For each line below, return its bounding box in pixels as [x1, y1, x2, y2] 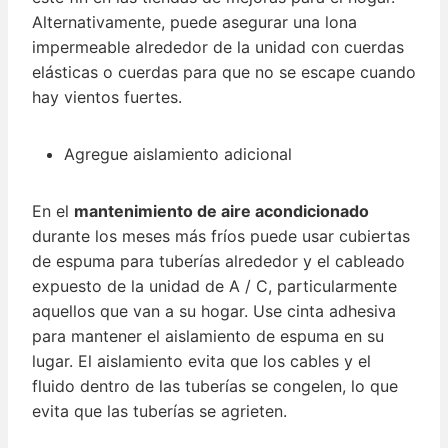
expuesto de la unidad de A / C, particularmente [32, 276, 397, 297]
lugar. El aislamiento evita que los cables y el [32, 351, 371, 372]
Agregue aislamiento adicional [64, 144, 292, 165]
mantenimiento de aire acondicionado [74, 201, 369, 222]
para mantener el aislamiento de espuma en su [32, 326, 384, 347]
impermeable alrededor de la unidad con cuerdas [32, 37, 404, 58]
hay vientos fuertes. [32, 87, 182, 108]
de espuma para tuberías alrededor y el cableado [32, 251, 405, 272]
